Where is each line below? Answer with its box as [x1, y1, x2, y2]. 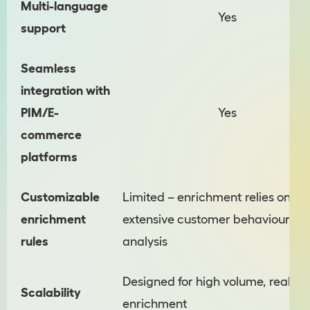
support [21, 21, 66, 36]
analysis [122, 235, 167, 249]
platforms [21, 150, 77, 165]
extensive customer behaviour [122, 212, 290, 227]
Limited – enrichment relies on [122, 190, 291, 205]
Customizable [21, 190, 100, 205]
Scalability [21, 286, 81, 300]
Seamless [21, 62, 76, 76]
